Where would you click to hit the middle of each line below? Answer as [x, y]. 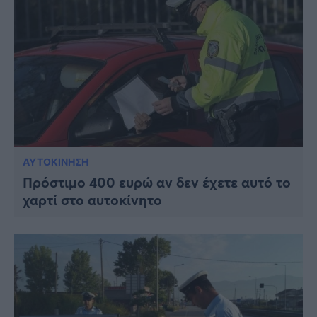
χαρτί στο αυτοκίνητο [92, 200]
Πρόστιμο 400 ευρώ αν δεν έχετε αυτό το [157, 182]
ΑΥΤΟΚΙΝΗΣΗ [56, 161]
